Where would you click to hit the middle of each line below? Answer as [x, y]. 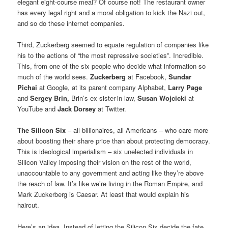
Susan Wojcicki [162, 98]
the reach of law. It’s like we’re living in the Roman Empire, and [110, 184]
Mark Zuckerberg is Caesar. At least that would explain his [104, 194]
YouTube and [38, 109]
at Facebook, [147, 77]
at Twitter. [111, 109]
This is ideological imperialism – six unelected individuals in [105, 152]
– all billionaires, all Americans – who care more [137, 130]
